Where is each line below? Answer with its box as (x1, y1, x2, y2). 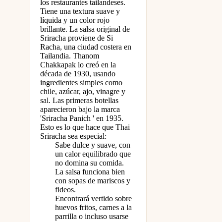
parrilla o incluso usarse (55, 212, 128, 221)
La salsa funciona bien (55, 167, 125, 176)
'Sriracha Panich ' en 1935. (40, 113, 123, 122)
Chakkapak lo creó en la (40, 60, 116, 69)
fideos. (55, 185, 76, 194)
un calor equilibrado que (55, 149, 131, 158)
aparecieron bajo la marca (40, 105, 120, 113)
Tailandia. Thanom (40, 51, 99, 60)
